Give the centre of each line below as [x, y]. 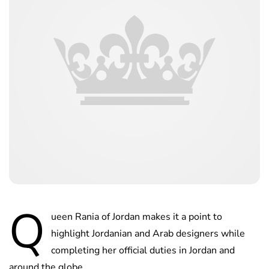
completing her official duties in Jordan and [143, 251]
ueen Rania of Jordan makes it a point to [137, 217]
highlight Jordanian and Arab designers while [148, 234]
